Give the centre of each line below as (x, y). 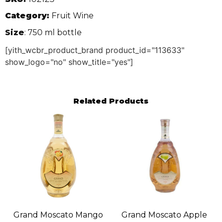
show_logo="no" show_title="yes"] (69, 62)
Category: (27, 16)
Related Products (111, 101)
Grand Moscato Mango (58, 215)
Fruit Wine (73, 16)
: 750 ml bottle (53, 32)
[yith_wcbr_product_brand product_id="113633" (95, 50)
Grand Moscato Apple (164, 215)
